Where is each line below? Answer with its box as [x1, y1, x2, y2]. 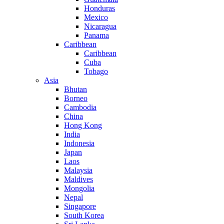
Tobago [84, 67, 108, 75]
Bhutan [64, 85, 87, 93]
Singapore [64, 202, 96, 210]
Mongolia [64, 184, 94, 192]
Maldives [64, 175, 93, 183]
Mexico [84, 13, 108, 21]
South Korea [64, 211, 104, 219]
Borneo [64, 94, 87, 102]
